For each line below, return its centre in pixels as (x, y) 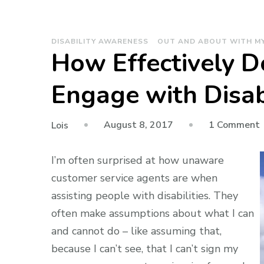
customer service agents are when (134, 178)
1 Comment (234, 125)
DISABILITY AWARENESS (100, 41)
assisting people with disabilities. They (145, 195)
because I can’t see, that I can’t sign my (145, 248)
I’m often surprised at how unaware (138, 160)
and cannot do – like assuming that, (136, 231)
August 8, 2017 (138, 125)
